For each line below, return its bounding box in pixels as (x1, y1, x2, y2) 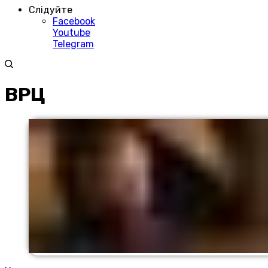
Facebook (53, 16, 95, 27)
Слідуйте (29, 4, 72, 16)
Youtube (53, 27, 90, 38)
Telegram (53, 38, 94, 50)
